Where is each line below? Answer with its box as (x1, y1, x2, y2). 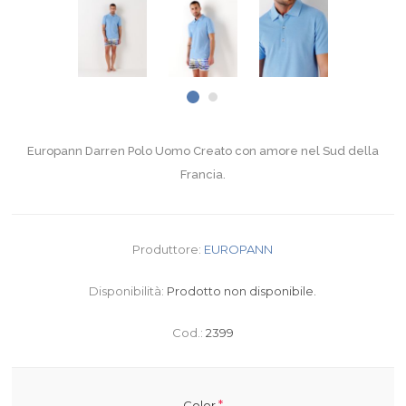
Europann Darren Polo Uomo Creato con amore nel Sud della (26, 143, 379, 158)
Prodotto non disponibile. (167, 283, 317, 298)
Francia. (179, 167, 226, 181)
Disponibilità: (89, 283, 165, 298)
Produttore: (132, 241, 202, 256)
